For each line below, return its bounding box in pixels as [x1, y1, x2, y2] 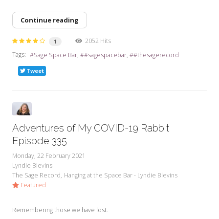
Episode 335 [12, 135, 67, 147]
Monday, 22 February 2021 [12, 152, 86, 160]
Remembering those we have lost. [12, 206, 109, 214]
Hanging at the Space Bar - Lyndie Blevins [64, 171, 177, 179]
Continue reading [21, 16, 79, 25]
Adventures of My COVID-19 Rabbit [12, 122, 169, 134]
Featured [19, 181, 46, 189]
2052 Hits [82, 36, 111, 45]
